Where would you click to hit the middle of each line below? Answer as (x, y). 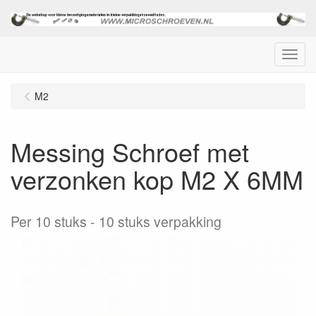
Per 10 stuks (49, 221)
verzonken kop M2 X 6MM (157, 178)
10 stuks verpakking (160, 221)
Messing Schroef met (130, 151)
